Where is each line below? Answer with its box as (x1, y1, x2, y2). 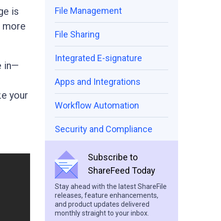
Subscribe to (88, 152, 138, 162)
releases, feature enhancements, (55, 191, 158, 199)
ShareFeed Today (88, 165, 155, 176)
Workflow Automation (55, 100, 139, 110)
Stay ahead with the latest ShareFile (55, 183, 167, 190)
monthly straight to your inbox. (55, 209, 149, 217)
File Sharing (55, 29, 100, 39)
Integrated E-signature (55, 53, 142, 63)
